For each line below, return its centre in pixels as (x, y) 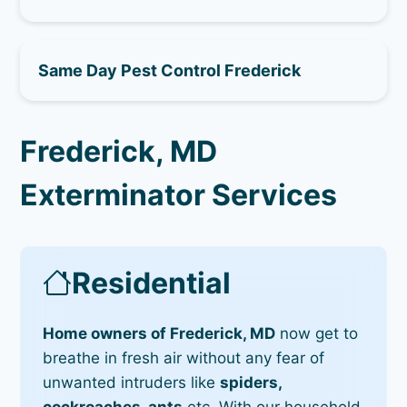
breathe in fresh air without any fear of (184, 357)
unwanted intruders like (132, 382)
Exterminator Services (179, 194)
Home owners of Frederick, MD (159, 333)
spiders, (251, 382)
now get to (317, 333)
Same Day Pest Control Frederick (170, 70)
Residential (152, 283)
